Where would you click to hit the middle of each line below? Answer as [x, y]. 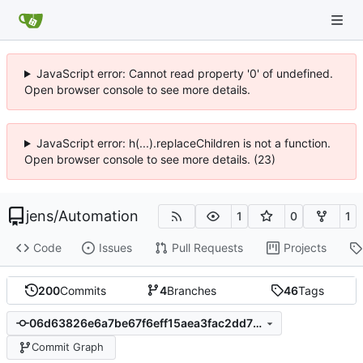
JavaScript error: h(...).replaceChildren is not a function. [183, 143]
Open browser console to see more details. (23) [150, 159]
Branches [191, 290]
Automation [98, 216]
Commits [83, 290]
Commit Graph [67, 347]
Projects [305, 248]
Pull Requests [207, 248]
